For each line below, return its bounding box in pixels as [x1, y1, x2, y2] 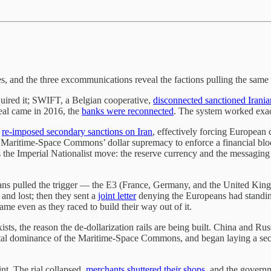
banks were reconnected [82, 105, 174, 116]
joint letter [98, 190, 136, 201]
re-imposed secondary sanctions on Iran [2, 126, 152, 137]
